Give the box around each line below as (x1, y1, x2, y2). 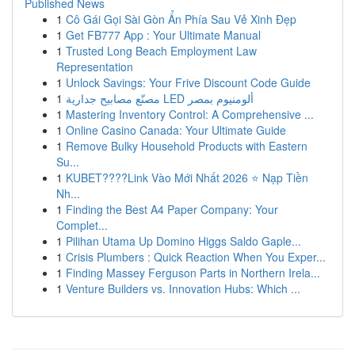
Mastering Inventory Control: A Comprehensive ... (66, 106, 314, 122)
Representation (56, 59, 133, 74)
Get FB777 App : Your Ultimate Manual (66, 27, 261, 43)
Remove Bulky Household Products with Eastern (66, 138, 307, 154)
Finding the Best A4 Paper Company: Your (66, 201, 278, 217)
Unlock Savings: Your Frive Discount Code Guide (66, 74, 311, 90)
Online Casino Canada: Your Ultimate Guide (66, 122, 286, 138)
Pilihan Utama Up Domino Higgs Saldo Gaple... (66, 233, 301, 249)
